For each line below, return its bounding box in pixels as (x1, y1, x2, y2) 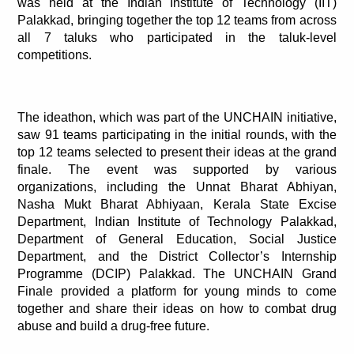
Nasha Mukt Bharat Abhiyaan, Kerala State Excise (17, 197, 337, 211)
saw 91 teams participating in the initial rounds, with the (17, 127, 337, 141)
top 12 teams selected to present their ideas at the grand (17, 145, 337, 159)
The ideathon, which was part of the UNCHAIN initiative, (17, 110, 337, 124)
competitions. (17, 47, 92, 62)
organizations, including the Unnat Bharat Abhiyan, (17, 179, 337, 194)
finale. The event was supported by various (17, 162, 337, 176)
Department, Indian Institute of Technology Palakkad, (17, 214, 337, 228)
